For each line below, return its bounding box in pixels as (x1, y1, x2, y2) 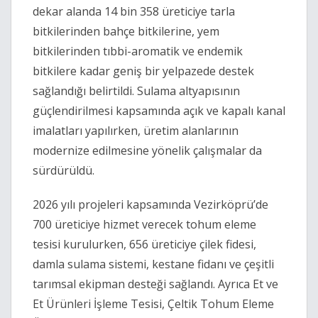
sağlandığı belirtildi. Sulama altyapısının (33, 83, 240, 99)
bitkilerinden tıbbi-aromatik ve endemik (33, 43, 243, 60)
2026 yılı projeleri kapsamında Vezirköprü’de (33, 197, 268, 213)
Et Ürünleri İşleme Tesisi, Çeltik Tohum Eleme (33, 296, 274, 312)
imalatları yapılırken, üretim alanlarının (33, 123, 238, 139)
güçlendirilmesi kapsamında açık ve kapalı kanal (33, 103, 285, 119)
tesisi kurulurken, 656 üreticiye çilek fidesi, (33, 236, 256, 253)
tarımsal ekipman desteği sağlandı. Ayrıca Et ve (33, 276, 278, 292)
